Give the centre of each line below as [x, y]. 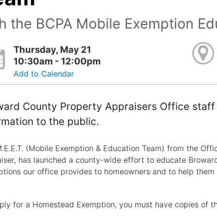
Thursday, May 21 [53, 49]
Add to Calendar [44, 73]
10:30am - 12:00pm [57, 61]
